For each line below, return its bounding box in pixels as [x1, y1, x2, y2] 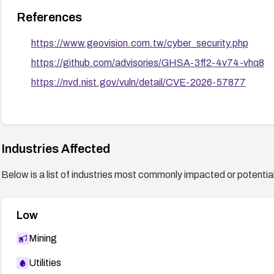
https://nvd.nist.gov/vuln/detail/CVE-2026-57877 [31, 76, 246, 87]
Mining [28, 232, 57, 243]
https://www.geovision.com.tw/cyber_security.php [31, 37, 248, 48]
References [16, 10, 82, 24]
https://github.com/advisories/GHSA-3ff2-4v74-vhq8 [31, 57, 264, 68]
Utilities [28, 257, 61, 268]
